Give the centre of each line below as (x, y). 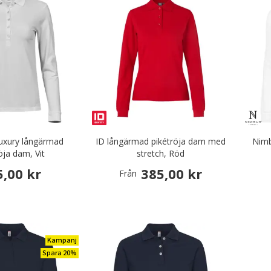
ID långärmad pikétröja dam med (160, 141)
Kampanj (62, 240)
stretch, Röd (160, 153)
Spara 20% (60, 253)
